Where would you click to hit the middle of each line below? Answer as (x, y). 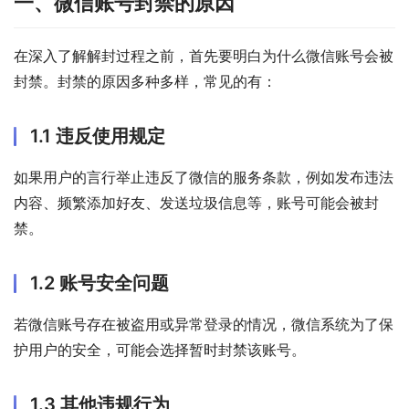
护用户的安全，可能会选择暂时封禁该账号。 (160, 350)
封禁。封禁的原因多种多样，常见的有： (145, 82)
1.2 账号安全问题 (100, 283)
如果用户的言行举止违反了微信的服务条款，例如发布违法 (204, 178)
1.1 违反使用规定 (98, 136)
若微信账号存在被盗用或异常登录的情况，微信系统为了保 (204, 325)
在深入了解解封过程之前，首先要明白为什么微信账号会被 (204, 56)
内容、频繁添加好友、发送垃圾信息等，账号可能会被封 (196, 203)
